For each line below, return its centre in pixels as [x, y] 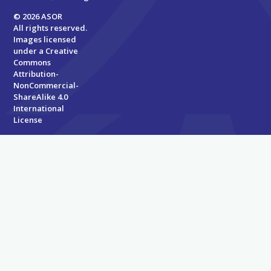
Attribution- [36, 74]
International [39, 109]
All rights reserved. [51, 28]
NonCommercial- [46, 86]
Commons [32, 63]
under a [30, 51]
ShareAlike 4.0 [41, 97]
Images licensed [45, 40]
